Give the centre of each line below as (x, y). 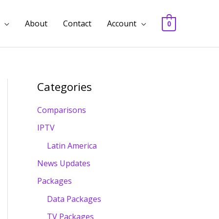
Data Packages (74, 199)
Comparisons (62, 110)
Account (122, 23)
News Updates (64, 164)
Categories (65, 87)
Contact (77, 23)
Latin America (72, 146)
